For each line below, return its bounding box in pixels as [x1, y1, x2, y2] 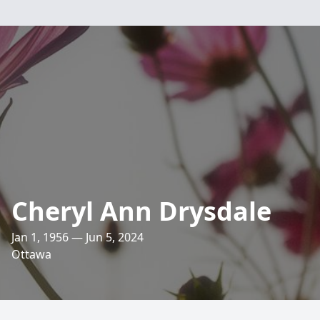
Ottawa [11, 246, 51, 262]
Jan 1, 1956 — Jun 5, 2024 [11, 229, 144, 245]
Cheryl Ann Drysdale [11, 194, 271, 229]
